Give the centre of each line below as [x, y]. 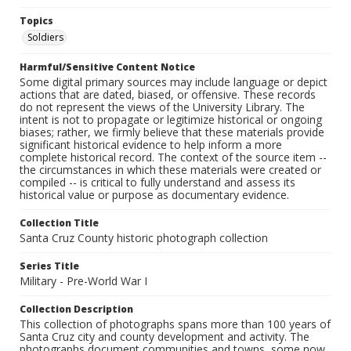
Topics [36, 21]
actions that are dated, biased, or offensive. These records [168, 95]
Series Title [49, 266]
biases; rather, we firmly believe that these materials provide [172, 132]
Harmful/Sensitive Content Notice [107, 67]
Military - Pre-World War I [83, 281]
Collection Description [76, 309]
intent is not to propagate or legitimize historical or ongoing [171, 120]
